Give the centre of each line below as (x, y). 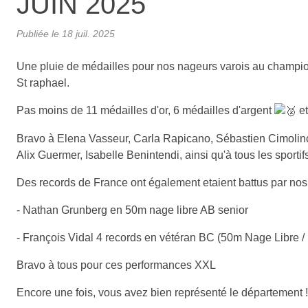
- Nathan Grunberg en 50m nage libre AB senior (132, 210)
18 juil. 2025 (88, 33)
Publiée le (39, 33)
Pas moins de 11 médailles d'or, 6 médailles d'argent (145, 110)
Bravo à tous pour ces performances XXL (116, 265)
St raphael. (43, 82)
